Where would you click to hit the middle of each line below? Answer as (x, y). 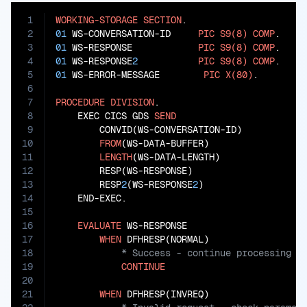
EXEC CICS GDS (105, 116)
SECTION (162, 20)
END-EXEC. (91, 198)
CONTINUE (143, 267)
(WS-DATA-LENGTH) (176, 157)
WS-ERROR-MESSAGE (135, 75)
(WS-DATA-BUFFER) (165, 143)
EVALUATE (99, 225)
